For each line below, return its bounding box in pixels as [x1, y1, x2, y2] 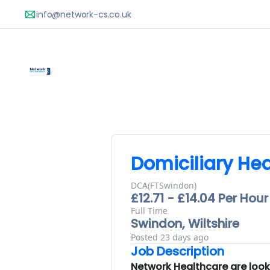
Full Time [131, 205, 168, 216]
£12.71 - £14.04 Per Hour [131, 190, 268, 207]
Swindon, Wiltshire [131, 215, 239, 232]
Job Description [131, 243, 224, 260]
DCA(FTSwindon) [131, 180, 196, 191]
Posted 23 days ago [131, 231, 209, 243]
